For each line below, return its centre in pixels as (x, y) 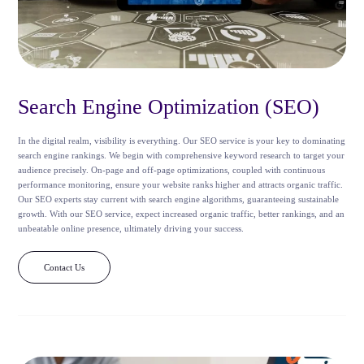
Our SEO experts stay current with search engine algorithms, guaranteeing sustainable (179, 199)
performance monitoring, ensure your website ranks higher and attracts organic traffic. (181, 184)
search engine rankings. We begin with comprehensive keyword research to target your (182, 155)
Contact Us (65, 267)
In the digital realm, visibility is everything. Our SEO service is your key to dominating (182, 140)
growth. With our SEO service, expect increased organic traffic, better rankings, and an (182, 213)
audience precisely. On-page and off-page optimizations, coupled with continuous (172, 169)
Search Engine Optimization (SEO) (169, 106)
